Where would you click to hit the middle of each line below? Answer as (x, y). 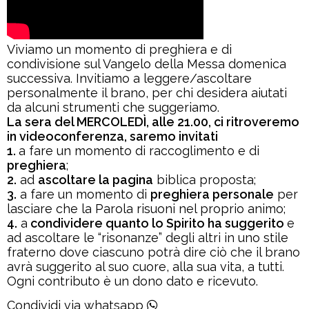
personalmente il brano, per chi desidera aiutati (147, 92)
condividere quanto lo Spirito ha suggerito (157, 223)
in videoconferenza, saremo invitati (112, 136)
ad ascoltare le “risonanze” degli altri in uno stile (148, 237)
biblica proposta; (205, 179)
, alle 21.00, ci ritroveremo (223, 121)
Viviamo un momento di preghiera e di (119, 49)
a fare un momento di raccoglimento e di (139, 150)
